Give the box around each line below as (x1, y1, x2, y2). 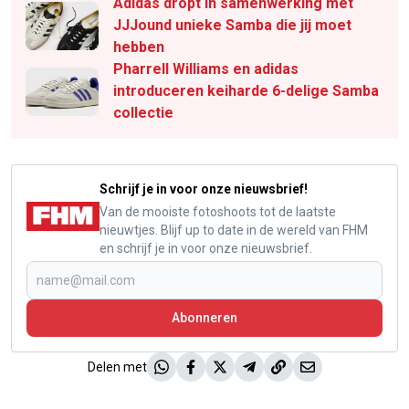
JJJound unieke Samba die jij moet (113, 16, 351, 35)
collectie (113, 104, 173, 122)
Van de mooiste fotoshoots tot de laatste (100, 204, 336, 220)
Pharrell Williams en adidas (113, 60, 299, 79)
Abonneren (172, 310, 237, 326)
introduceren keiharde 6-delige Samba (113, 82, 379, 100)
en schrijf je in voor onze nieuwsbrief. (100, 241, 312, 257)
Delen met (87, 360, 147, 375)
